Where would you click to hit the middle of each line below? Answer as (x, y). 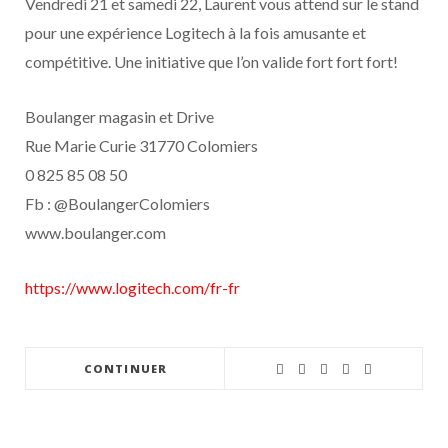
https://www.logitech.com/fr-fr (132, 287)
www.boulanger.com (95, 232)
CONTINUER (125, 368)
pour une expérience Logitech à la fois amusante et (195, 32)
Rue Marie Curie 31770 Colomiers (143, 145)
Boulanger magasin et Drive (119, 116)
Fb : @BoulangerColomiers (119, 203)
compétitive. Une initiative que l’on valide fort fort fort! (211, 61)
